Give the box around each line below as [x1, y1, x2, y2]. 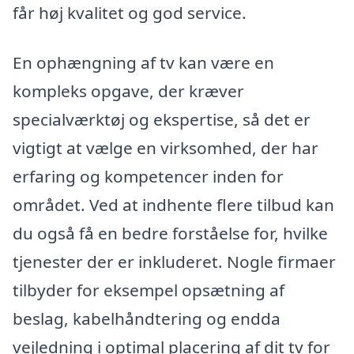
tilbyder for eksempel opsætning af [13, 279, 284, 302]
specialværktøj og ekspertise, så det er [13, 108, 311, 131]
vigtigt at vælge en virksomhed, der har [13, 137, 318, 160]
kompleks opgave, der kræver [13, 80, 244, 103]
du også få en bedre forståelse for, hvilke [13, 222, 328, 245]
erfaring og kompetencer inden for [13, 165, 284, 188]
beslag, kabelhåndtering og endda [13, 307, 281, 330]
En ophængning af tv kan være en [13, 51, 274, 74]
